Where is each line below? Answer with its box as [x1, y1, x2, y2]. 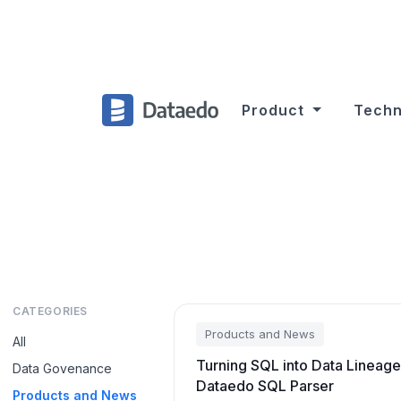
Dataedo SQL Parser [196, 377, 334, 395]
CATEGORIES [13, 304, 88, 318]
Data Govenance [13, 361, 112, 376]
